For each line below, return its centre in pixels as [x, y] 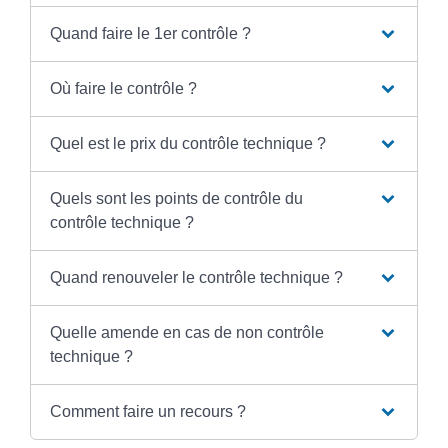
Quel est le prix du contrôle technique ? [187, 143]
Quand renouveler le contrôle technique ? [196, 277]
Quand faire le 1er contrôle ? [150, 33]
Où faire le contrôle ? [123, 88]
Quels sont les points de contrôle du [176, 198]
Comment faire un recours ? [147, 411]
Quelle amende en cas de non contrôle [186, 332]
